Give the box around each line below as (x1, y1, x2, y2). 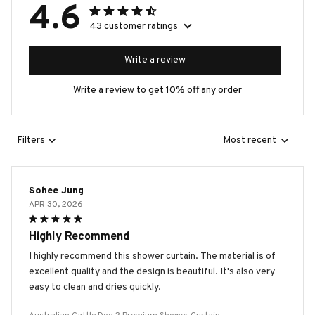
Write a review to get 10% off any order (73, 84, 242, 96)
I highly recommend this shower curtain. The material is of (29, 250, 276, 262)
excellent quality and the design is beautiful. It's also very (29, 265, 275, 278)
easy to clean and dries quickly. (29, 281, 161, 293)
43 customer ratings (89, 20, 178, 32)
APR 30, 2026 (29, 198, 83, 210)
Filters (17, 134, 45, 147)
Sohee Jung (29, 184, 84, 197)
